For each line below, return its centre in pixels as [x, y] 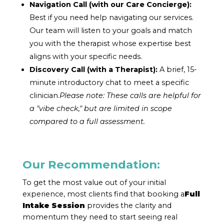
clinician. [45, 95]
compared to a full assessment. [87, 121]
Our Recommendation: [91, 164]
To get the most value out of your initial [94, 182]
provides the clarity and [128, 205]
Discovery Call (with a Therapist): [94, 69]
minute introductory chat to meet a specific [109, 82]
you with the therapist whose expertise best [110, 43]
